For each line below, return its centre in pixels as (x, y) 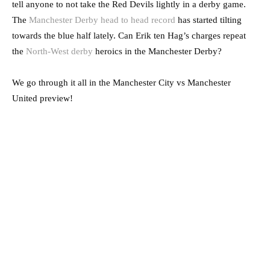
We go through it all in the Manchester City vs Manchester (121, 83)
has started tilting (209, 20)
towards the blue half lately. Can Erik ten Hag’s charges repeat (129, 36)
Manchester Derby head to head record (102, 20)
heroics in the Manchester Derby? (157, 52)
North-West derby (59, 52)
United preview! (42, 99)
